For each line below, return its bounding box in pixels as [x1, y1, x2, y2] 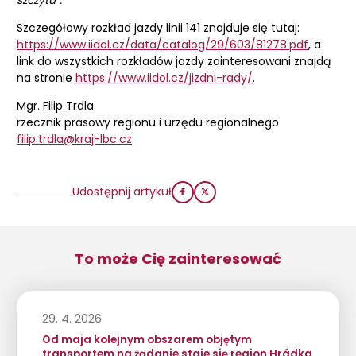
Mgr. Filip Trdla [17, 97, 94, 114]
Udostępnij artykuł [72, 184, 172, 200]
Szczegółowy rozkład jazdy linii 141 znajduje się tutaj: [17, 19, 300, 36]
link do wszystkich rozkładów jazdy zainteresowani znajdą [17, 52, 331, 69]
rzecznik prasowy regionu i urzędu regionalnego [17, 114, 279, 130]
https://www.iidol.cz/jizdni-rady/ [75, 69, 253, 86]
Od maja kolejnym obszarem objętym [41, 332, 252, 348]
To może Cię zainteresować [75, 248, 281, 269]
